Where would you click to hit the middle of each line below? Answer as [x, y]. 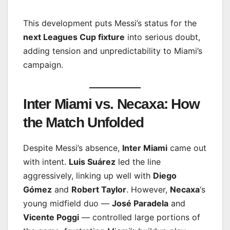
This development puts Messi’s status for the [110, 23]
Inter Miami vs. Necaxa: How [111, 104]
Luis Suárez [92, 161]
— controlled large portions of [140, 217]
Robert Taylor [99, 189]
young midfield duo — [68, 203]
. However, [148, 189]
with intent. [46, 161]
